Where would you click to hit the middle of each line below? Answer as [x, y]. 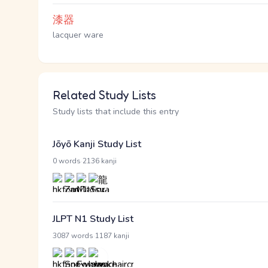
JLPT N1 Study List [93, 219]
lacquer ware [78, 35]
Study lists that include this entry [116, 112]
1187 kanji [112, 236]
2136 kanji [100, 161]
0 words [67, 161]
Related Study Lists [104, 95]
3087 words [73, 236]
